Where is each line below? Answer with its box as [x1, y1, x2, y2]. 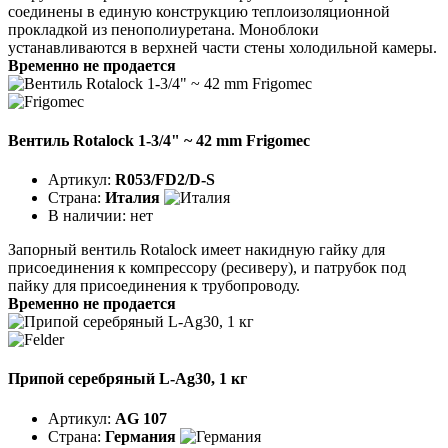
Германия [105, 427, 176, 445]
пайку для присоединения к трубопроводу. [8, 277, 300, 295]
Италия [105, 189, 160, 207]
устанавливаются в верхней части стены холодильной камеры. [8, 38, 437, 56]
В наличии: [48, 207, 130, 225]
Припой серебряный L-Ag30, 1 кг [8, 370, 247, 388]
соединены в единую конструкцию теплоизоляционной [8, 2, 390, 20]
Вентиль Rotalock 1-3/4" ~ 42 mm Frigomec [8, 131, 310, 149]
